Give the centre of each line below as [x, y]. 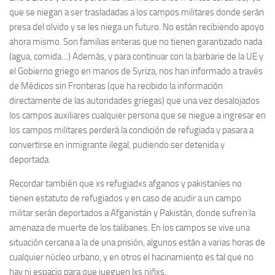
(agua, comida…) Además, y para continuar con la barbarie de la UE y [136, 56]
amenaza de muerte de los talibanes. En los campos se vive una [130, 228]
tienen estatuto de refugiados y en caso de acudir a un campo [125, 198]
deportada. [30, 160]
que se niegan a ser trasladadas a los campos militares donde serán [137, 12]
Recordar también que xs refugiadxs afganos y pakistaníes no [126, 184]
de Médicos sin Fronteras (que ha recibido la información [116, 86]
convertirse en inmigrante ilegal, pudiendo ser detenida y [117, 145]
